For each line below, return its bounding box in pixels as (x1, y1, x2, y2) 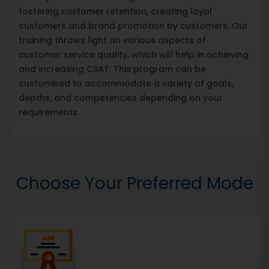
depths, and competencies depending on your (19, 91, 223, 104)
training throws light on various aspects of (19, 34, 206, 46)
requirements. (19, 106, 79, 118)
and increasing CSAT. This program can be (19, 62, 206, 75)
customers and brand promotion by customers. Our (19, 19, 248, 32)
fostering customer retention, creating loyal (19, 5, 212, 17)
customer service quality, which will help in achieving (19, 48, 249, 61)
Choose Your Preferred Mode (16, 172, 253, 196)
